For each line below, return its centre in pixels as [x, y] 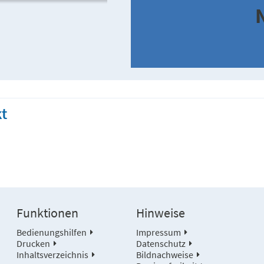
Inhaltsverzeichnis [53, 254]
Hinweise [160, 213]
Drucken [34, 243]
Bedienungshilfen [52, 232]
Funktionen [48, 213]
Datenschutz [161, 243]
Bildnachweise [164, 254]
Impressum [158, 232]
